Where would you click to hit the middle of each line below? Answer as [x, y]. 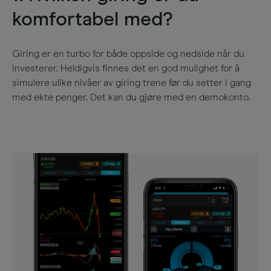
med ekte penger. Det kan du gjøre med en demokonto [130, 97]
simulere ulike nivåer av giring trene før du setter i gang [132, 83]
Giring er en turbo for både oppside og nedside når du [128, 54]
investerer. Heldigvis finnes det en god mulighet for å [126, 68]
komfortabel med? [93, 20]
